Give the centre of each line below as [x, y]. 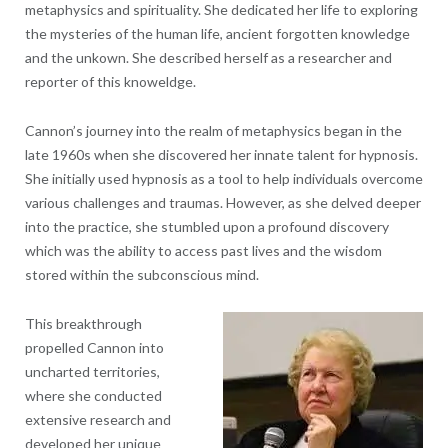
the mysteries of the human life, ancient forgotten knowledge [217, 33]
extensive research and [97, 419]
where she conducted [93, 395]
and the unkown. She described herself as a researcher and [208, 57]
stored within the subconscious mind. [141, 274]
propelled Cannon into [94, 347]
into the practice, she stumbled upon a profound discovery [206, 226]
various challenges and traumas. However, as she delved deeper [222, 202]
